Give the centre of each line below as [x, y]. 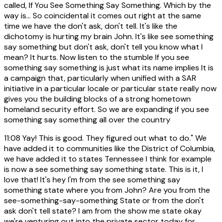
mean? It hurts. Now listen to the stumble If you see [97, 57]
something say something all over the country [87, 120]
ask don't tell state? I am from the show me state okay [103, 211]
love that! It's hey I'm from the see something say [92, 180]
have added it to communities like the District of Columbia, [110, 149]
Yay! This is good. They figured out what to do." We [113, 138]
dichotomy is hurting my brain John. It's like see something [109, 37]
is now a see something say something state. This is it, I [104, 169]
